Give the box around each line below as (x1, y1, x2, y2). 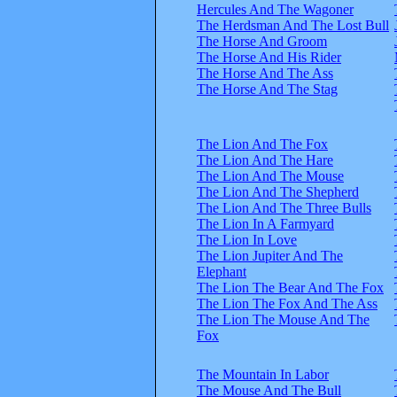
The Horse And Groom (197, 33, 327, 49)
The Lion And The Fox (197, 136, 328, 152)
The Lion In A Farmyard (197, 215, 334, 231)
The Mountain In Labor (197, 366, 329, 382)
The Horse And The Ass (197, 65, 333, 81)
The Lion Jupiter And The (197, 247, 343, 263)
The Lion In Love (197, 231, 297, 247)
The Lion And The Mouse (197, 167, 344, 183)
